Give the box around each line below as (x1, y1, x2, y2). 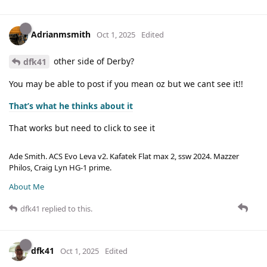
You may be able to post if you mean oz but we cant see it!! (9, 78, 243, 90)
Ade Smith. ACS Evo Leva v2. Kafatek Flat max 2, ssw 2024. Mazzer (9, 151, 239, 162)
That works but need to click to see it (9, 122, 155, 134)
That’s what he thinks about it (9, 100, 133, 112)
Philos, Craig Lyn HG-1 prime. (9, 162, 111, 173)
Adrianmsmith (31, 29, 91, 41)
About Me (9, 181, 44, 193)
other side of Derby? (51, 55, 134, 67)
